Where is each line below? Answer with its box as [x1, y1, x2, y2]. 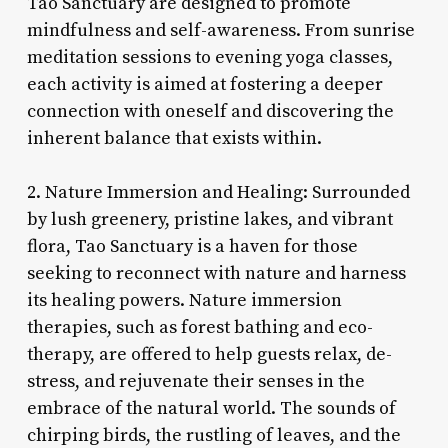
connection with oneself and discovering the [26, 99, 394, 123]
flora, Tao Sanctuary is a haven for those [26, 234, 358, 258]
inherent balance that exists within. [26, 126, 322, 150]
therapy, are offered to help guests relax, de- [26, 342, 392, 366]
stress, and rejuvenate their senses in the [26, 369, 365, 393]
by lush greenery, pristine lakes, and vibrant [26, 207, 393, 231]
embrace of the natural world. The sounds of [26, 396, 396, 420]
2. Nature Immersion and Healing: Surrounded [26, 180, 410, 204]
